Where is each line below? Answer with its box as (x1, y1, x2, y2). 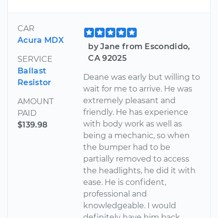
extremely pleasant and (83, 96, 176, 106)
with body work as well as (83, 119, 182, 129)
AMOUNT (18, 97, 54, 107)
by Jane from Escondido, (88, 42, 190, 52)
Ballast (18, 66, 47, 76)
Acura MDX (18, 36, 64, 45)
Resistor (18, 78, 52, 88)
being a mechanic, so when (83, 131, 190, 141)
